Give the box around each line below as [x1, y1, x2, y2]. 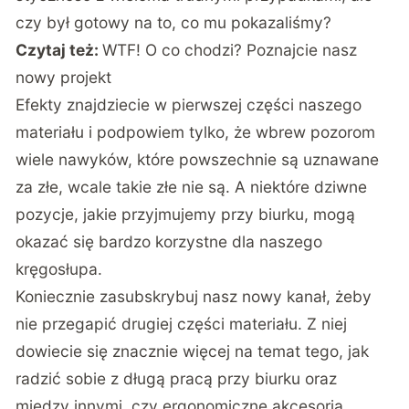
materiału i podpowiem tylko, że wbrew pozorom [16, 121, 376, 142]
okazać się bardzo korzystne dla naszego [16, 231, 323, 251]
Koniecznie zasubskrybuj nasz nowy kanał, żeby [16, 286, 372, 306]
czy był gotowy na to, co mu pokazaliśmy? [16, 12, 332, 32]
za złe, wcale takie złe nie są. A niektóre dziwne [16, 176, 368, 196]
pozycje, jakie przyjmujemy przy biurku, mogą [16, 204, 356, 224]
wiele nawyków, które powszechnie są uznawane [16, 149, 380, 169]
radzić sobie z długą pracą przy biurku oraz [16, 368, 338, 388]
